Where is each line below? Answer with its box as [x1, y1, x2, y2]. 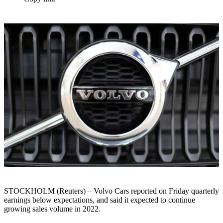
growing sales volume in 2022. [4, 205, 101, 214]
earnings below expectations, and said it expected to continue [4, 196, 195, 205]
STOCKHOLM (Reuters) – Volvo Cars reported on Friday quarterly [4, 187, 219, 196]
